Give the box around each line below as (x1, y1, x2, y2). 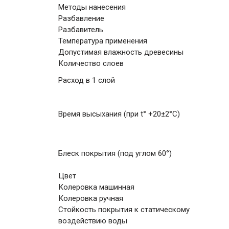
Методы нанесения (58, 3, 126, 12)
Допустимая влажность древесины (58, 48, 184, 57)
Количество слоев (58, 59, 124, 68)
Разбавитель (58, 25, 103, 34)
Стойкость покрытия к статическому (58, 205, 190, 214)
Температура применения (58, 36, 147, 45)
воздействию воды (58, 216, 127, 225)
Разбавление (58, 14, 104, 23)
